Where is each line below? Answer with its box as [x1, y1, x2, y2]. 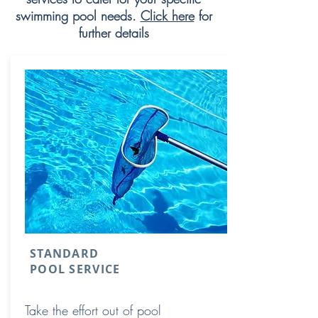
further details [78, 24, 149, 41]
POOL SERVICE [30, 261, 121, 277]
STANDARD [30, 246, 99, 261]
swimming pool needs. [15, 7, 141, 24]
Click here [140, 7, 194, 24]
